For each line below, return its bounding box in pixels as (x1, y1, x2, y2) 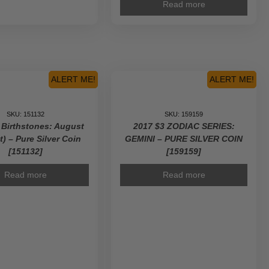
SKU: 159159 (165, 110, 204, 118)
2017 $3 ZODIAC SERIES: (133, 121, 235, 131)
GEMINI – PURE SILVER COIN (125, 134, 243, 144)
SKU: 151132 (7, 110, 45, 118)
